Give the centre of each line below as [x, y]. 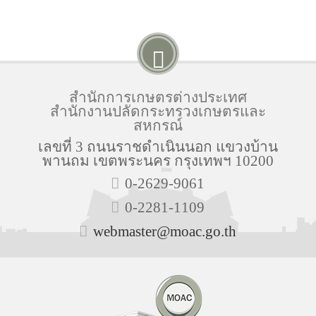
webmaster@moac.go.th [165, 231]
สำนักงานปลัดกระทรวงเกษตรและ [158, 111]
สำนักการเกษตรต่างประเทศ [158, 97]
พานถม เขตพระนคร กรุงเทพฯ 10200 [158, 160]
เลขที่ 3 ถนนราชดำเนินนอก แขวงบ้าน [158, 146]
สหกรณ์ [158, 125]
